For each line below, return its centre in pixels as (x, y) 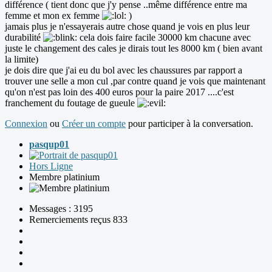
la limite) (22, 59)
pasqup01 (49, 144)
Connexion (26, 124)
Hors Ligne (51, 166)
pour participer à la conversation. (189, 124)
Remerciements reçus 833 (78, 220)
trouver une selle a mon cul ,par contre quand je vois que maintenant (135, 81)
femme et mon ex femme (53, 16)
